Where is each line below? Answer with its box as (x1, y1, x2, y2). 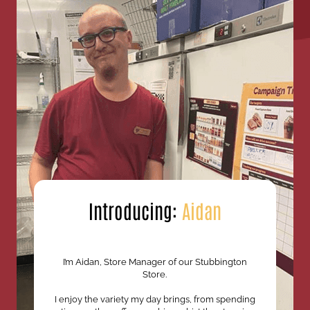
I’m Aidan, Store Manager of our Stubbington (62, 257, 247, 268)
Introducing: (88, 198, 182, 223)
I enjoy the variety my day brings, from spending (54, 294, 255, 305)
